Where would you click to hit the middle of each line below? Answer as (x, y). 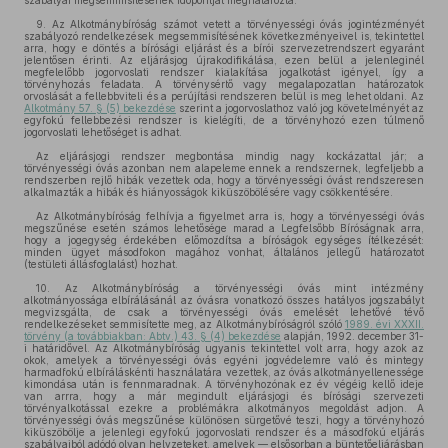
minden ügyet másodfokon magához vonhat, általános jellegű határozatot (224, 252)
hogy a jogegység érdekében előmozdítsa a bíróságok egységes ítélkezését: (224, 240)
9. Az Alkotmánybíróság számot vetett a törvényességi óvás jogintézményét (230, 24)
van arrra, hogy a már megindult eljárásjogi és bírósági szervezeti (224, 396)
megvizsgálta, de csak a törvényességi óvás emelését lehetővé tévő (224, 312)
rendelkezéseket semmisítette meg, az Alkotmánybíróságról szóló (184, 324)
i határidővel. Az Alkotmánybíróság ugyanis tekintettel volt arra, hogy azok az (224, 348)
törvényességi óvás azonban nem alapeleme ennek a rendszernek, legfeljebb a (224, 168)
